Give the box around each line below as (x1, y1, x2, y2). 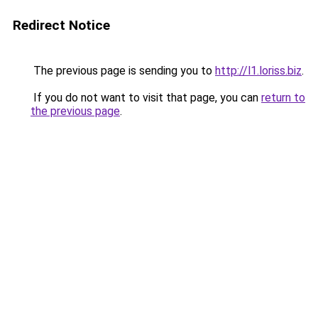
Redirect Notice (13, 17, 110, 33)
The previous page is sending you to (31, 64, 215, 77)
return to (261, 91, 305, 104)
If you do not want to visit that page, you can (31, 91, 261, 104)
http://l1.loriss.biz (215, 64, 302, 77)
